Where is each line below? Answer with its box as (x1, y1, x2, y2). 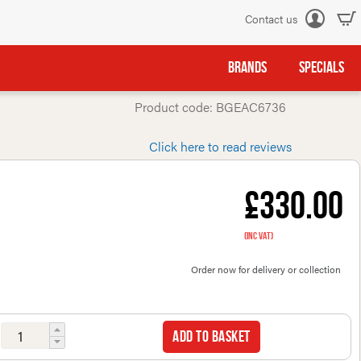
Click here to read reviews (148, 137, 292, 156)
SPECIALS (299, 58, 344, 77)
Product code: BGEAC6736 (135, 98, 287, 116)
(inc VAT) (243, 230, 273, 243)
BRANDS (228, 58, 267, 77)
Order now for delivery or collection (190, 263, 341, 276)
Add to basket (172, 327, 251, 346)
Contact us (244, 10, 297, 27)
